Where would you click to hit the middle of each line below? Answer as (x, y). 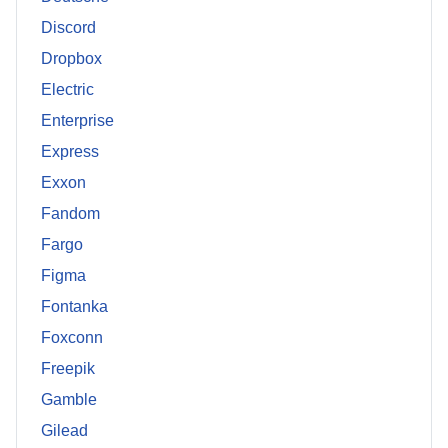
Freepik (68, 369)
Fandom (70, 214)
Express (70, 152)
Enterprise (77, 121)
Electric (67, 90)
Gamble (69, 400)
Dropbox (71, 59)
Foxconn (72, 338)
